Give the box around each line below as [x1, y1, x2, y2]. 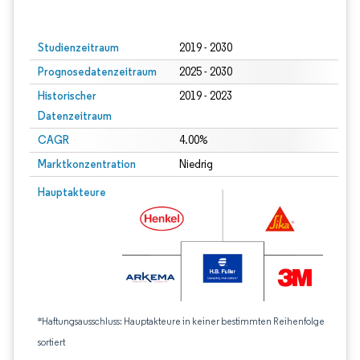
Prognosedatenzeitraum [38, 64, 157, 79]
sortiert [38, 336, 65, 348]
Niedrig [178, 157, 213, 171]
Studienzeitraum [38, 40, 119, 55]
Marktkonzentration [38, 157, 136, 171]
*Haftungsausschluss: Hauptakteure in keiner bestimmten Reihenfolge [38, 315, 325, 327]
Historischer [38, 88, 96, 103]
